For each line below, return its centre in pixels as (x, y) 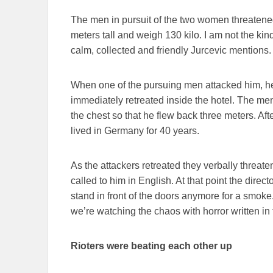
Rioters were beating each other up (151, 246)
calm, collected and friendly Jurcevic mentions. (171, 51)
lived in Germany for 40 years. (135, 131)
